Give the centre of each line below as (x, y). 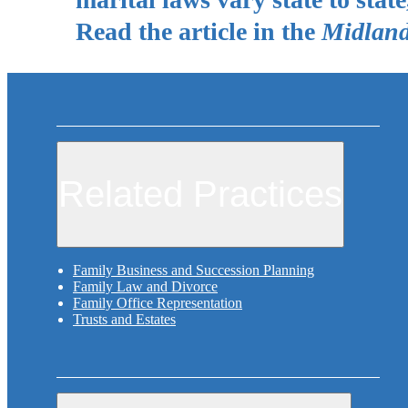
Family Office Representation (158, 303)
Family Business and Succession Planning (194, 270)
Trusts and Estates (124, 320)
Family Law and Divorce (145, 287)
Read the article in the (199, 31)
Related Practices (200, 194)
